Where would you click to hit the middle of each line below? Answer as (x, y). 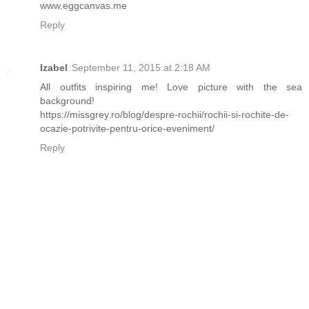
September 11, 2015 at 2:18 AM (141, 67)
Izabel (54, 67)
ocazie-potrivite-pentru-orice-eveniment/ (127, 128)
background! (67, 100)
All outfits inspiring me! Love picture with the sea (171, 87)
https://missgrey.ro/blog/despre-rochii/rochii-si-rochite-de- (165, 114)
